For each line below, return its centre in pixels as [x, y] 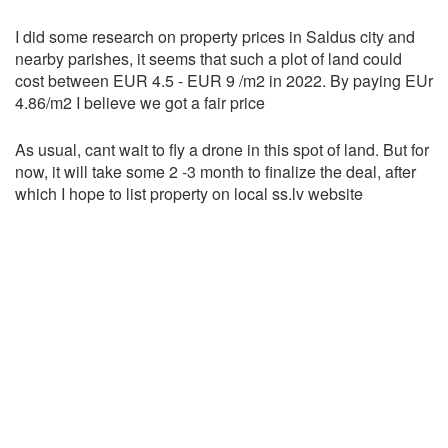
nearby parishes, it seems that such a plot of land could [208, 59]
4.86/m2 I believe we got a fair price [140, 103]
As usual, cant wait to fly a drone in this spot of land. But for [222, 150]
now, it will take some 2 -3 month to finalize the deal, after [215, 172]
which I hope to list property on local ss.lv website [189, 194]
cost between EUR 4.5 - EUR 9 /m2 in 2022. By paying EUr [224, 81]
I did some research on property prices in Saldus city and [215, 37]
